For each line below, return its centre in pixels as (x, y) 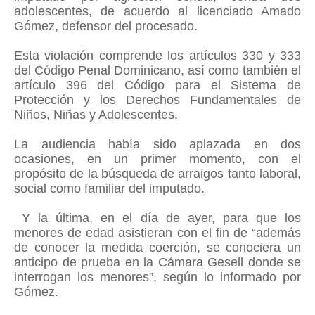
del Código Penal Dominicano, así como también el (157, 70)
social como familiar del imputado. (111, 188)
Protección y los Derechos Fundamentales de (157, 100)
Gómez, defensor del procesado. (108, 26)
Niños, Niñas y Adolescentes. (98, 115)
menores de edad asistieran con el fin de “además (157, 233)
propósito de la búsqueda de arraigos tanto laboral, (157, 174)
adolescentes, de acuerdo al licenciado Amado (157, 11)
